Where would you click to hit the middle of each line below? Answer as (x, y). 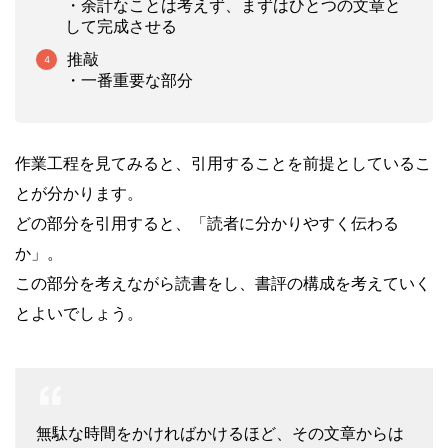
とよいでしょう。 (79, 313)
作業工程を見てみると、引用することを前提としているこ (223, 163)
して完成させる (121, 26)
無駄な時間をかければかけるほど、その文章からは (220, 433)
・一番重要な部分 (129, 80)
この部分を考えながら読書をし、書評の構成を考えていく (223, 283)
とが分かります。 (79, 193)
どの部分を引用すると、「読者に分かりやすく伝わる (207, 223)
